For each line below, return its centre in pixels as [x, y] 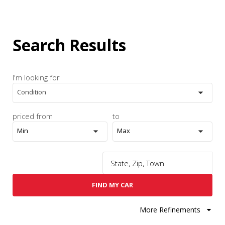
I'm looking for [36, 78]
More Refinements [170, 210]
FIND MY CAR [113, 185]
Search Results [69, 45]
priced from [33, 116]
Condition [32, 92]
